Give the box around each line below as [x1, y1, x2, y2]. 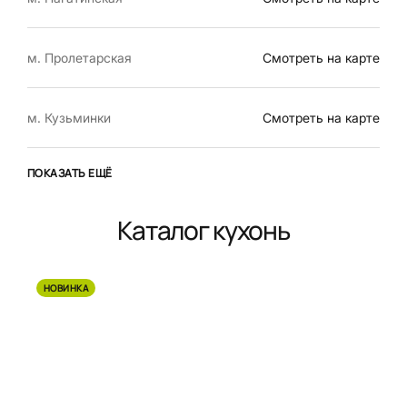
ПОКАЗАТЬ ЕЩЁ [27, 165, 113, 181]
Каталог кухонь [117, 213, 290, 247]
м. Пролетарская [27, 50, 132, 65]
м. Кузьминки [27, 110, 111, 125]
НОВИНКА [44, 282, 89, 294]
